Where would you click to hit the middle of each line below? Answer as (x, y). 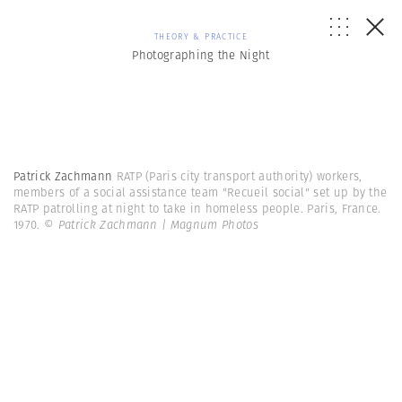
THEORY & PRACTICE (201, 36)
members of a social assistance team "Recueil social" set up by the (201, 192)
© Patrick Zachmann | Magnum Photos (151, 225)
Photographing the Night (201, 55)
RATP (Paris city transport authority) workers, (239, 176)
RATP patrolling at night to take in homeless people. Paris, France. (197, 209)
